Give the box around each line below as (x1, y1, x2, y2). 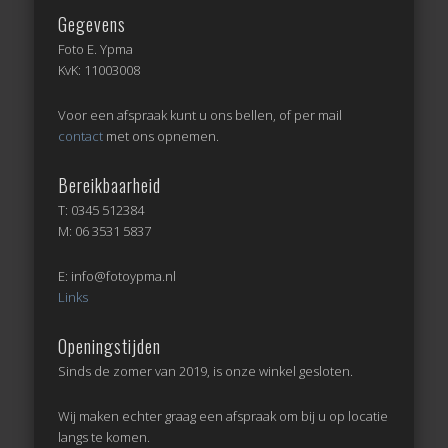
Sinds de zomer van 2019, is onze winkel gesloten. (58, 361, 354, 380)
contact (58, 126, 104, 145)
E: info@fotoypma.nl (58, 266, 177, 285)
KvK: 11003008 (58, 60, 141, 79)
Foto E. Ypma (58, 39, 134, 58)
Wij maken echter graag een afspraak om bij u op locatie (58, 406, 389, 425)
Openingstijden (58, 332, 162, 359)
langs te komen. (58, 427, 151, 446)
